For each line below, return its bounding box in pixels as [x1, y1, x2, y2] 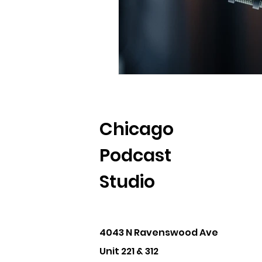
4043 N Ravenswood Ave [99, 225, 218, 239]
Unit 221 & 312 [99, 244, 158, 258]
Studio [99, 169, 155, 194]
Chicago [99, 116, 174, 142]
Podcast [99, 143, 171, 168]
